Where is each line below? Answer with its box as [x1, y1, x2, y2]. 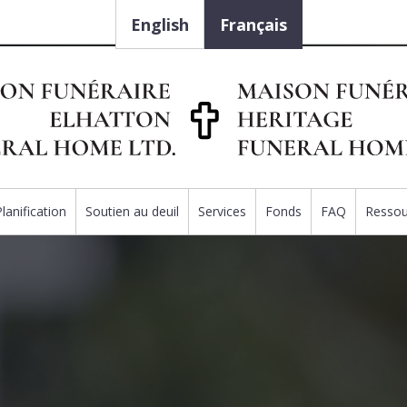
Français [220, 14, 287, 35]
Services [198, 203, 247, 221]
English [131, 14, 189, 35]
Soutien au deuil [85, 203, 180, 221]
